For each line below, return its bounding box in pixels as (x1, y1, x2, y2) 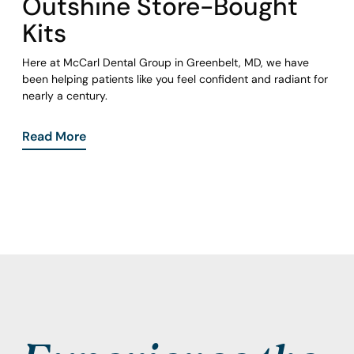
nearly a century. (22, 88, 107, 104)
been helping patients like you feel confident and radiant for (22, 72, 328, 87)
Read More (22, 128, 86, 145)
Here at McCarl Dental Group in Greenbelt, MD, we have (22, 55, 309, 70)
